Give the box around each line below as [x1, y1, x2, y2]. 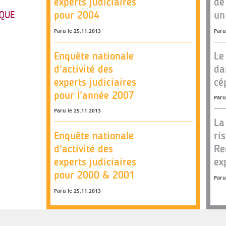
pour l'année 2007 [54, 88, 134, 101]
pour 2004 [54, 9, 99, 21]
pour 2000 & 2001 [54, 168, 135, 181]
